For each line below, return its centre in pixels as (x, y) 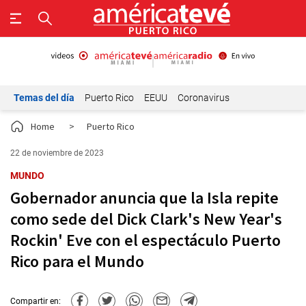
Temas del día (44, 98)
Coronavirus (204, 98)
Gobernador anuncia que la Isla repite (144, 198)
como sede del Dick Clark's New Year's (146, 219)
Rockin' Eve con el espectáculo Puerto (145, 240)
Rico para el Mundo (77, 261)
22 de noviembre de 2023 (57, 153)
